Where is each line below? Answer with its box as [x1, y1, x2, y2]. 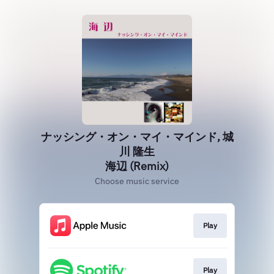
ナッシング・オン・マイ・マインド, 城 [40, 130, 234, 144]
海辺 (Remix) [105, 159, 169, 173]
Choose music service [95, 176, 179, 187]
